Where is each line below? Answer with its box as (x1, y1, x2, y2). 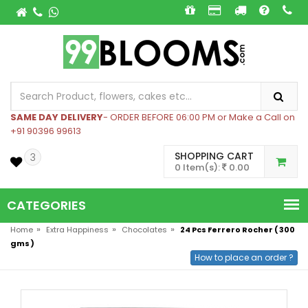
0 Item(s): (175, 161, 222, 174)
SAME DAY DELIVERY (10, 111, 103, 124)
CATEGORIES (7, 197, 86, 214)
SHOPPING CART (175, 149, 254, 163)
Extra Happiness (46, 224, 109, 235)
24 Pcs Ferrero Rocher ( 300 (180, 224, 295, 235)
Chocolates (122, 224, 167, 235)
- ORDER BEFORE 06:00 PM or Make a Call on (103, 111, 295, 124)
